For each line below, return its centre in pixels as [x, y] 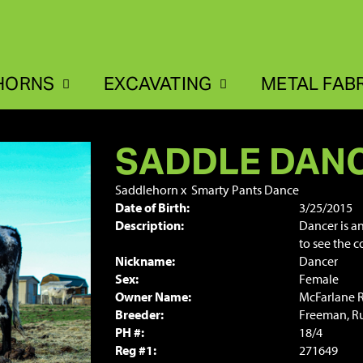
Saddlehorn [146, 190]
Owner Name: [153, 297]
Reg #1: [135, 350]
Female [319, 279]
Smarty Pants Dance [245, 190]
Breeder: [139, 314]
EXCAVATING [158, 83]
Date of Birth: [152, 207]
